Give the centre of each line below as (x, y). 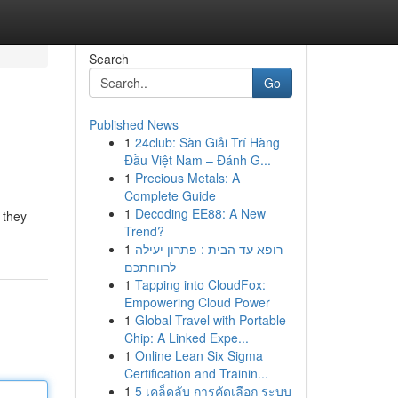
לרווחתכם (150, 267)
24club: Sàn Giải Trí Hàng (207, 142)
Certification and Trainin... (196, 373)
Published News (133, 124)
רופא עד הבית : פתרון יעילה (208, 249)
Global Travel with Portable (210, 320)
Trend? (144, 231)
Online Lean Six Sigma (199, 355)
